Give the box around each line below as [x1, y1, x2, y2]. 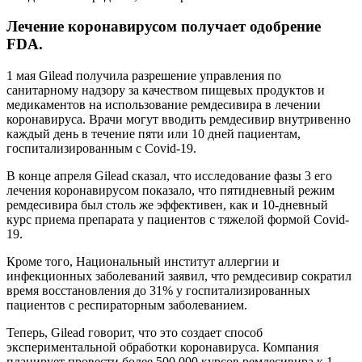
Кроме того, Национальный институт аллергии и [6, 255, 280, 268]
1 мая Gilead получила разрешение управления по [6, 69, 281, 82]
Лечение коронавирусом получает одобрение [6, 18, 321, 36]
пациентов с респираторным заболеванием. [6, 298, 247, 312]
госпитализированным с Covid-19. [6, 141, 196, 155]
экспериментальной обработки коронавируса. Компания [6, 340, 318, 354]
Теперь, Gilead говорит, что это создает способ [6, 326, 263, 339]
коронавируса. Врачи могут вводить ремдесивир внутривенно [6, 112, 351, 126]
